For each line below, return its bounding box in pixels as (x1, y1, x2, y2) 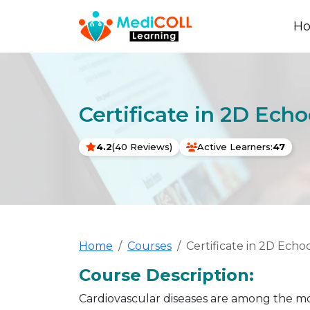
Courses (127, 239, 172, 253)
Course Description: (79, 265, 254, 286)
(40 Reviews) (112, 140, 172, 152)
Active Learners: (197, 140, 273, 152)
